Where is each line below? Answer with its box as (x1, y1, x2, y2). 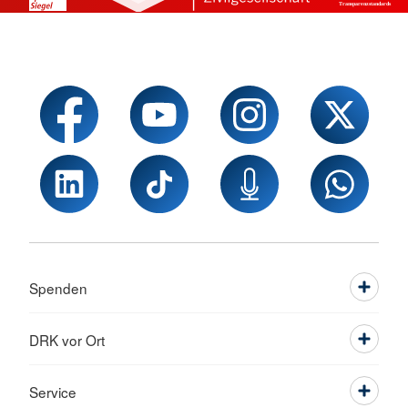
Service (29, 381, 76, 402)
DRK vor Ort (29, 329, 105, 350)
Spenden (29, 277, 87, 298)
